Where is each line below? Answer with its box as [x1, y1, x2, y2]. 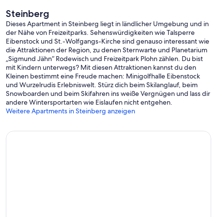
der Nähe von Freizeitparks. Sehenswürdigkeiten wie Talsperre [6, 28, 195, 37]
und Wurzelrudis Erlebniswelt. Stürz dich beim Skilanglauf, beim [6, 80, 198, 90]
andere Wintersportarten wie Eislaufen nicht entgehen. [6, 98, 172, 107]
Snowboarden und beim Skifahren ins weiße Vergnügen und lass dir [6, 89, 210, 98]
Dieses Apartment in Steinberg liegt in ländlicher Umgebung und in [6, 19, 209, 29]
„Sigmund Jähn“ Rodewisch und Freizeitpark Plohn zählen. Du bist [6, 54, 203, 63]
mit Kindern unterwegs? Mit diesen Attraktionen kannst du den [6, 63, 196, 72]
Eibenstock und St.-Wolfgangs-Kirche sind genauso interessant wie [6, 37, 209, 46]
